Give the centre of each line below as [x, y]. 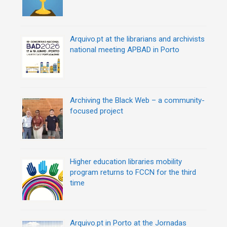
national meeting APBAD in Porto [125, 49]
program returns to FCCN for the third [133, 172]
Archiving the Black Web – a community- [137, 100]
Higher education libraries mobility [126, 161]
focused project [97, 111]
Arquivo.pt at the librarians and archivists [137, 39]
